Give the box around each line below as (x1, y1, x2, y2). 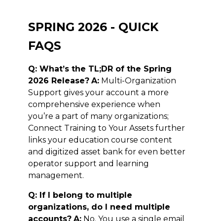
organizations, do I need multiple (28, 202, 170, 212)
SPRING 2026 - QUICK (28, 19, 158, 34)
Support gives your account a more (28, 87, 169, 97)
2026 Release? (28, 75, 89, 85)
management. (28, 170, 86, 180)
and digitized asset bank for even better (28, 147, 185, 156)
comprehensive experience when (28, 99, 160, 109)
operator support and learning (28, 158, 149, 168)
